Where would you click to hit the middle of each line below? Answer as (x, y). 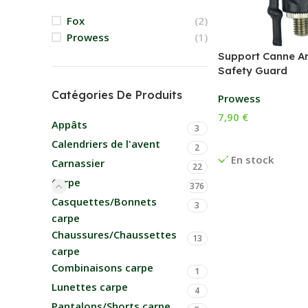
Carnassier (78, 163)
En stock (253, 159)
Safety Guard (252, 70)
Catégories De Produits (117, 95)
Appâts (69, 124)
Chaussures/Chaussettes (114, 234)
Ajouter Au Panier (265, 139)
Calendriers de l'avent (106, 144)
